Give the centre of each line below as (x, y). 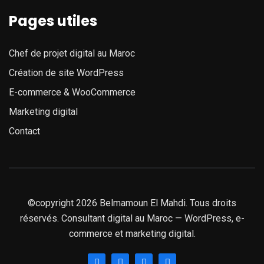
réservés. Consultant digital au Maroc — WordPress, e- (132, 218)
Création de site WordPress (66, 72)
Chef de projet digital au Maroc (72, 53)
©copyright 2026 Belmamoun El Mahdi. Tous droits (132, 203)
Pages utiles (53, 21)
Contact (24, 131)
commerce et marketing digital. (132, 233)
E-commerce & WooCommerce (72, 92)
